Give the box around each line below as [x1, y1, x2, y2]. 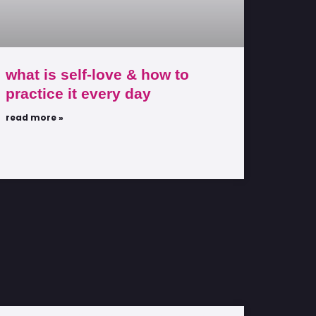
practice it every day [6, 85, 151, 102]
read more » [6, 111, 63, 123]
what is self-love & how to [6, 66, 189, 83]
